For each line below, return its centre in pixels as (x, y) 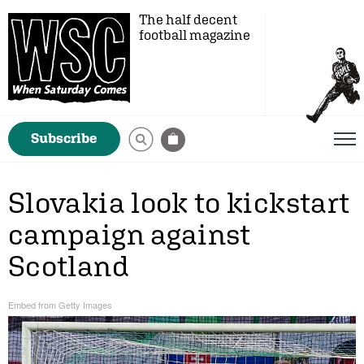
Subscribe (64, 138)
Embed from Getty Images (60, 305)
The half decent (188, 19)
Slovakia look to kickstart (179, 202)
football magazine (195, 35)
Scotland (69, 266)
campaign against (130, 234)
